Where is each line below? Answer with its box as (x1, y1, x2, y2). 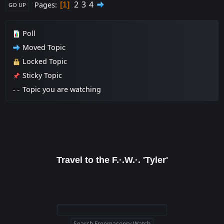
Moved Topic (20, 42, 66, 52)
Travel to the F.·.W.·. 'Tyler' (56, 155, 168, 165)
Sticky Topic (20, 70, 62, 80)
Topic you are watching (20, 84, 101, 94)
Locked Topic (20, 56, 67, 66)
